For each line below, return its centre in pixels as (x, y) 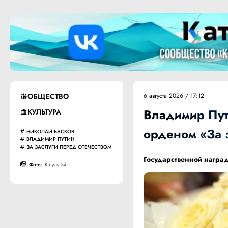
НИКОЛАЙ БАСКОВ (50, 131)
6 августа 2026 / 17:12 (174, 95)
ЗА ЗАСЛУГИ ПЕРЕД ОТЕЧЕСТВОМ (69, 147)
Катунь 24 (55, 164)
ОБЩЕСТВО (48, 96)
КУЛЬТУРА (44, 112)
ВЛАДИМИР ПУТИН (50, 139)
